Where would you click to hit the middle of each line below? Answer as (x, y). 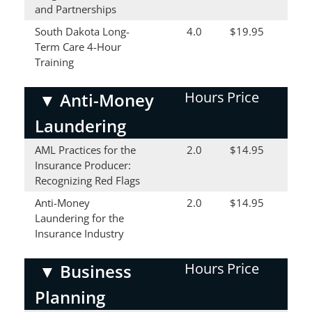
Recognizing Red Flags (87, 180)
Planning (70, 297)
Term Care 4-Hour (78, 47)
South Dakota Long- (82, 31)
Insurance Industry (79, 233)
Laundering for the (79, 218)
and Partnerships (76, 9)
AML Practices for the (85, 150)
